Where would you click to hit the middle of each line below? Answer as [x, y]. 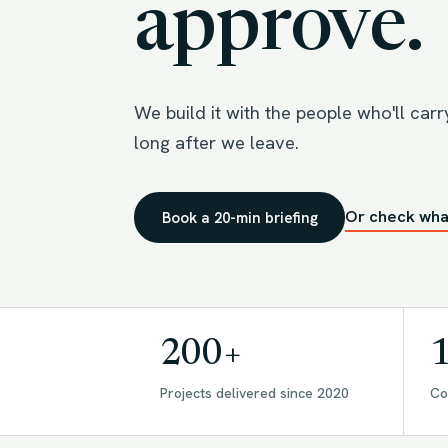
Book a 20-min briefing [239, 217]
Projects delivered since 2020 [254, 393]
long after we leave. [216, 143]
